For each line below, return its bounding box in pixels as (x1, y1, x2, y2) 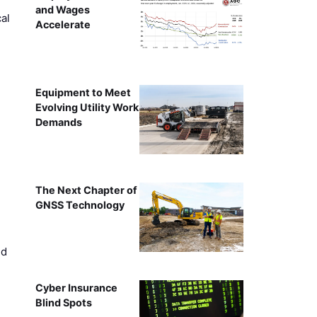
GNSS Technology (35, 198, 125, 211)
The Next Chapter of (35, 183, 137, 196)
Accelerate (35, 18, 91, 30)
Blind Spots (35, 296, 92, 309)
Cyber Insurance (35, 281, 117, 294)
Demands (35, 115, 82, 128)
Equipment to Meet (35, 86, 131, 98)
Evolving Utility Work (35, 100, 139, 113)
